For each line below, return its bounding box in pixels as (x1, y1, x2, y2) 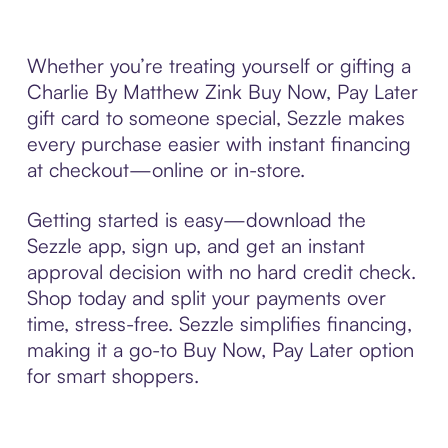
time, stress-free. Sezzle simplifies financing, (26, 310, 412, 336)
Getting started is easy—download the (26, 206, 366, 232)
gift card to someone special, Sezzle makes (26, 104, 405, 130)
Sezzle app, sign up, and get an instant (26, 232, 365, 258)
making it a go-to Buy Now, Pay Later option (26, 336, 414, 362)
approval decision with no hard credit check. (26, 258, 416, 284)
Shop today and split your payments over (26, 284, 386, 310)
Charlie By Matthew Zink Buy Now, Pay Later (26, 78, 418, 104)
